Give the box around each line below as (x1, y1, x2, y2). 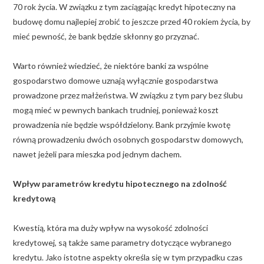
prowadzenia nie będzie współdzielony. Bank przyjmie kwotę (13, 119, 230, 130)
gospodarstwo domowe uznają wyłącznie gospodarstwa (13, 75, 218, 85)
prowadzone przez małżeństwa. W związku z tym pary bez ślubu (13, 90, 243, 100)
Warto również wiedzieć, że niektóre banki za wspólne (13, 60, 209, 71)
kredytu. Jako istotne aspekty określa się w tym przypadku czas (13, 252, 243, 262)
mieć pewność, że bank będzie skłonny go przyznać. (13, 31, 199, 41)
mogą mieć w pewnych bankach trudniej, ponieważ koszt (13, 104, 219, 115)
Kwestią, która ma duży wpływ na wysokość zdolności (13, 222, 208, 233)
